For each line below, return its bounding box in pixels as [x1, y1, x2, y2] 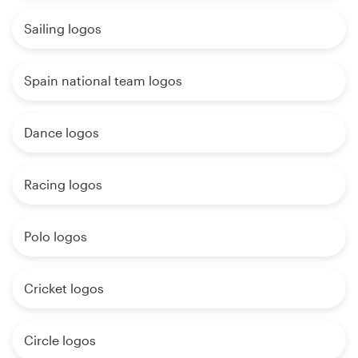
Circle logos [24, 332, 96, 348]
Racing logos [24, 177, 102, 193]
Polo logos [24, 229, 87, 245]
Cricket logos [24, 280, 104, 296]
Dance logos [24, 125, 99, 141]
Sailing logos [24, 21, 101, 37]
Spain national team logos [24, 73, 182, 89]
